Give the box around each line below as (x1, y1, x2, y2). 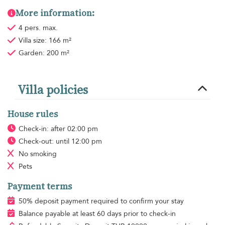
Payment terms (8, 180, 72, 192)
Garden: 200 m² (18, 48, 69, 58)
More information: (16, 7, 94, 19)
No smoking (18, 149, 57, 159)
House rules (8, 107, 58, 120)
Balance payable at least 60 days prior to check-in (18, 208, 176, 218)
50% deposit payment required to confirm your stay (18, 196, 184, 206)
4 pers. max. (18, 23, 58, 33)
